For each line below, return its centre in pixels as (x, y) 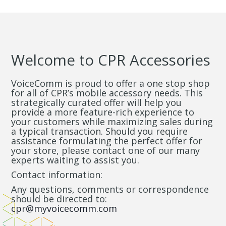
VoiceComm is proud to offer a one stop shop (111, 83)
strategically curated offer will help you (97, 102)
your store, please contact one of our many (106, 150)
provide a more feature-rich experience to (103, 112)
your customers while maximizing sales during (112, 121)
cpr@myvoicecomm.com (64, 208)
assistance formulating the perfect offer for (107, 140)
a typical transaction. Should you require (100, 131)
